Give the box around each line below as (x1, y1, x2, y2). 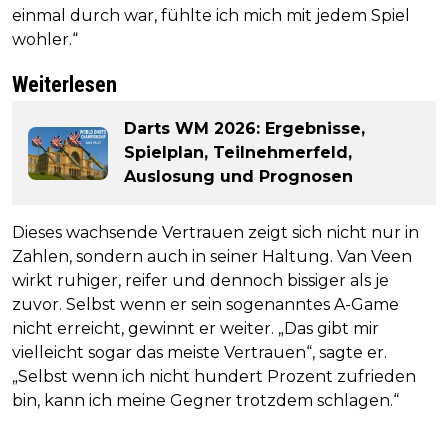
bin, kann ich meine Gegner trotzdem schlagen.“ (12, 391, 399, 411)
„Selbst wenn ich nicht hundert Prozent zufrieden (12, 367, 416, 387)
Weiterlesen (12, 72, 117, 98)
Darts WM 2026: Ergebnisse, (124, 119, 365, 139)
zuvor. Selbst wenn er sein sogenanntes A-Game (12, 295, 399, 315)
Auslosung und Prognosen (124, 167, 353, 187)
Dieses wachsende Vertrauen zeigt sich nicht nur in (12, 223, 419, 243)
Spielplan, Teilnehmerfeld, (124, 143, 352, 163)
